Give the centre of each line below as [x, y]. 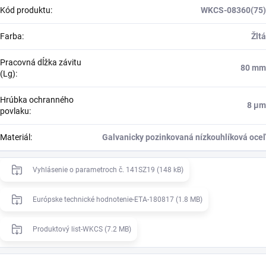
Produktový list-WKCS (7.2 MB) [82, 229]
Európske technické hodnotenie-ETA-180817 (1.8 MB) [118, 199]
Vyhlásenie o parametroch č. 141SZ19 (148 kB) [108, 170]
